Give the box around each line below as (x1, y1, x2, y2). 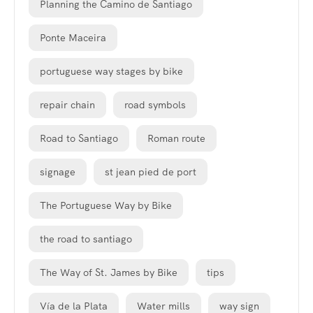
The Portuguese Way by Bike (40, 198, 172, 212)
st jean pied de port (105, 165, 196, 178)
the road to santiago (40, 232, 132, 245)
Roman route (147, 131, 205, 145)
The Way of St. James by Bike (40, 265, 177, 279)
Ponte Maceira (40, 31, 106, 44)
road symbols (124, 98, 186, 111)
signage (40, 165, 75, 178)
